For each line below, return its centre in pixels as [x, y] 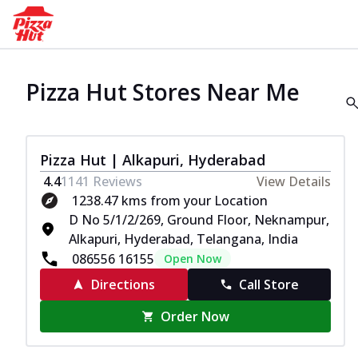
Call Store [268, 284]
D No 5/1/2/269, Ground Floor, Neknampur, [199, 220]
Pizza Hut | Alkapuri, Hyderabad [153, 160]
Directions [123, 284]
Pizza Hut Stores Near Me [163, 92]
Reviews [116, 181]
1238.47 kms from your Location [170, 201]
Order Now [195, 316]
